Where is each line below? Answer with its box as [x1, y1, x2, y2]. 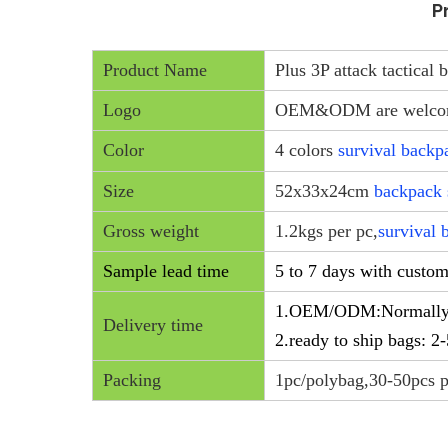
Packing [103, 370, 161, 391]
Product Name [103, 60, 207, 81]
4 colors [275, 140, 338, 161]
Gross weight [103, 221, 199, 242]
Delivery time [103, 315, 203, 336]
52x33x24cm [275, 181, 374, 202]
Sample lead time [103, 261, 229, 282]
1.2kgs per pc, [275, 221, 378, 242]
